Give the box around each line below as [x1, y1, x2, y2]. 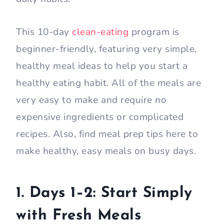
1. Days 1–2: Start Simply [16, 185, 192, 201]
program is [128, 25, 179, 39]
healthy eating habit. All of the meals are [16, 76, 201, 90]
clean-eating [72, 25, 128, 39]
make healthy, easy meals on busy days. [16, 144, 196, 158]
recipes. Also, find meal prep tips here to [16, 127, 198, 141]
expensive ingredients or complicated [16, 110, 183, 124]
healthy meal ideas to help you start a [16, 59, 187, 73]
